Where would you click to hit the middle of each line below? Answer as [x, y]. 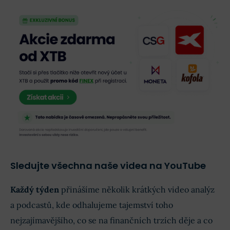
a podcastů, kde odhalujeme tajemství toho [92, 205]
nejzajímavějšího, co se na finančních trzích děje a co [111, 221]
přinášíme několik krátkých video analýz [137, 190]
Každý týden [35, 190]
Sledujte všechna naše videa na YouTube [108, 166]
